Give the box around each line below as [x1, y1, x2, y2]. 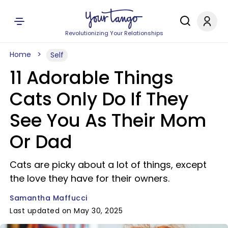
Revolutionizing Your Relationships [65, 29, 163, 37]
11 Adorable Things [10, 65, 174, 90]
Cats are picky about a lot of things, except [10, 158, 207, 171]
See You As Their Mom [10, 108, 206, 133]
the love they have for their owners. [10, 172, 169, 185]
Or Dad [10, 129, 72, 154]
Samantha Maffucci [10, 193, 88, 203]
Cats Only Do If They [10, 87, 188, 111]
